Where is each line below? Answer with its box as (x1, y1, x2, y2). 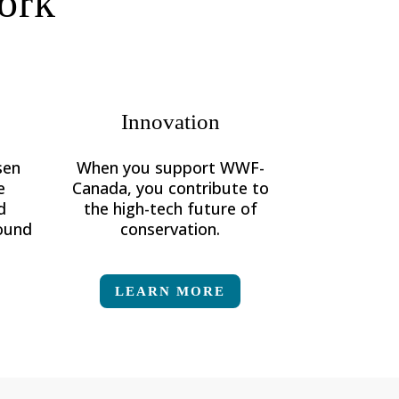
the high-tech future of (83, 198, 257, 220)
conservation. (120, 218, 221, 240)
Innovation (120, 110, 220, 134)
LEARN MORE (115, 283, 226, 298)
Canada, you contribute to (71, 177, 269, 199)
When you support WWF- (76, 157, 265, 179)
